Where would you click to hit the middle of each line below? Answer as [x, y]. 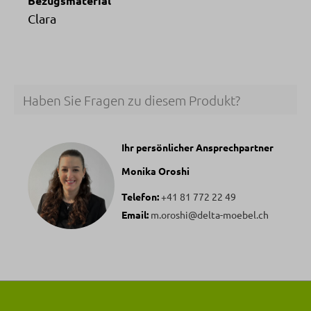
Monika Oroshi [155, 171]
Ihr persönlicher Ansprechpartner [197, 148]
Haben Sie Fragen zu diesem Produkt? [131, 100]
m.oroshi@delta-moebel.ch [210, 215]
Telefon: [140, 197]
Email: [136, 215]
